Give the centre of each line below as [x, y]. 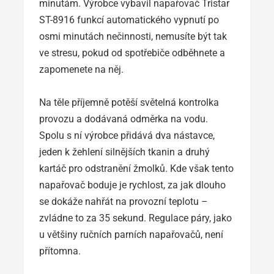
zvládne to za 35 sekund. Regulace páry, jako [135, 218]
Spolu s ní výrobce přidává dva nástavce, [127, 135]
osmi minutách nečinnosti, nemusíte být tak [133, 36]
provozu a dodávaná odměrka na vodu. [124, 119]
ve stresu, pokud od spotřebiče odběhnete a [132, 53]
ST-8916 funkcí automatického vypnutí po [129, 20]
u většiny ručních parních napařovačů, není [131, 234]
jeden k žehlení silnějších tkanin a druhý [124, 152]
